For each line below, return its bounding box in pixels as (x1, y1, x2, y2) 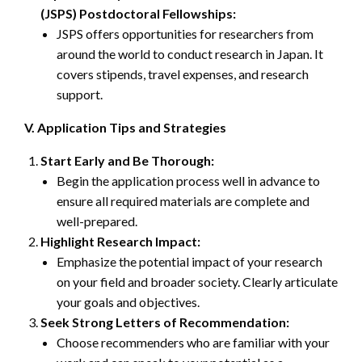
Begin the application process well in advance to (57, 172, 320, 188)
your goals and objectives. (57, 293, 200, 309)
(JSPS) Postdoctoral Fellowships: (40, 5, 236, 21)
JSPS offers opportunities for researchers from (57, 25, 314, 41)
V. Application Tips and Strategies (24, 119, 226, 135)
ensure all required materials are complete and (57, 192, 309, 208)
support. (57, 86, 103, 102)
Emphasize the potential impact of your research (57, 253, 322, 269)
